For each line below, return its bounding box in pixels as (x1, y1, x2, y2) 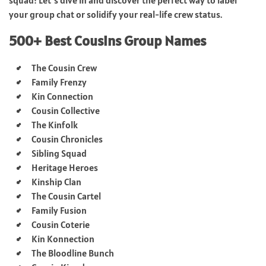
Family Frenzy (31, 75, 87, 88)
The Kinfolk (31, 118, 78, 131)
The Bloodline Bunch (31, 246, 114, 259)
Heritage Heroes (31, 161, 98, 173)
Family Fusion (31, 204, 87, 216)
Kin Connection (31, 90, 93, 102)
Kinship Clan (31, 175, 81, 188)
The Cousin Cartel (31, 189, 101, 202)
